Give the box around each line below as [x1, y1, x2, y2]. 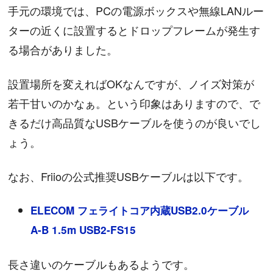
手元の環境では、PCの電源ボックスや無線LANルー [8, 2, 264, 18]
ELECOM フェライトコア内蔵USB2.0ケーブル [30, 203, 249, 218]
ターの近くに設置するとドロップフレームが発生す [8, 21, 261, 38]
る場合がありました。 [8, 41, 118, 57]
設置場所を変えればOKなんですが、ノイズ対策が [8, 75, 255, 91]
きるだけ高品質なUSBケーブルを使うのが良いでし [8, 114, 261, 130]
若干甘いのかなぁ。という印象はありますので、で [8, 94, 261, 111]
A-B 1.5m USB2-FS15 [30, 222, 136, 238]
